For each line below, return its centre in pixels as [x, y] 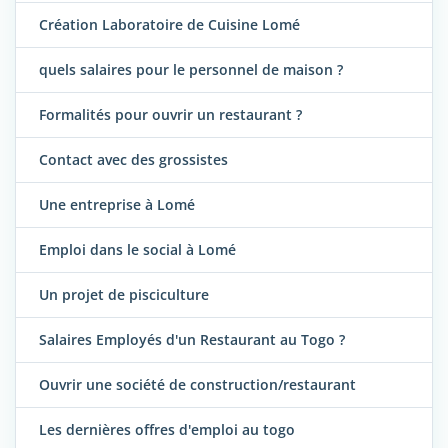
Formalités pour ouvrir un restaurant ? [170, 114]
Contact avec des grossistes [133, 159]
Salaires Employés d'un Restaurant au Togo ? [192, 339]
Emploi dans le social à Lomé [137, 249]
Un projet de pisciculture [124, 294]
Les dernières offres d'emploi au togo [167, 429]
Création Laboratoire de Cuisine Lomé [169, 24]
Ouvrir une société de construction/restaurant [197, 384]
